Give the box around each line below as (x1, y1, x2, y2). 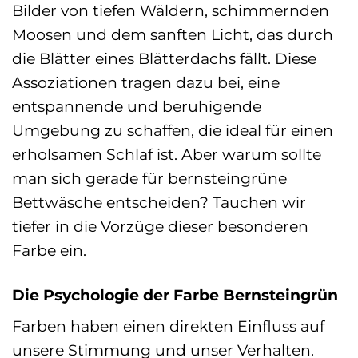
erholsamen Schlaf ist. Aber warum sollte (12, 145, 321, 165)
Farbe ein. (12, 241, 86, 261)
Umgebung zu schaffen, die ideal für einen (12, 121, 333, 141)
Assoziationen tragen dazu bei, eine (12, 73, 280, 93)
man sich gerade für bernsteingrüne (12, 169, 287, 189)
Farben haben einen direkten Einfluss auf (12, 316, 324, 336)
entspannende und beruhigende (12, 97, 261, 117)
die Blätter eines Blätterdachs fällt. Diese (12, 49, 316, 69)
